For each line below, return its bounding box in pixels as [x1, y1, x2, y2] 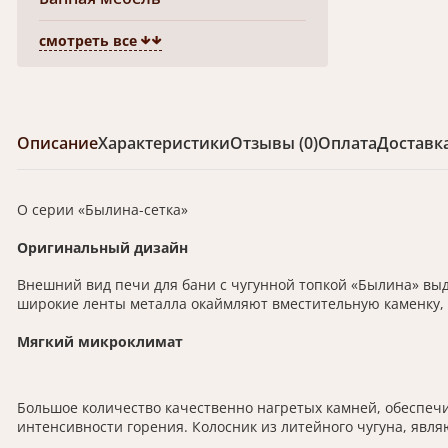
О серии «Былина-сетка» [17, 200, 188, 219]
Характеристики [98, 132, 230, 154]
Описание [17, 132, 98, 154]
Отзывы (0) [230, 132, 318, 154]
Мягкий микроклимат [17, 331, 183, 351]
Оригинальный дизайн [17, 237, 188, 257]
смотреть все [39, 31, 137, 50]
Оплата [318, 132, 377, 154]
